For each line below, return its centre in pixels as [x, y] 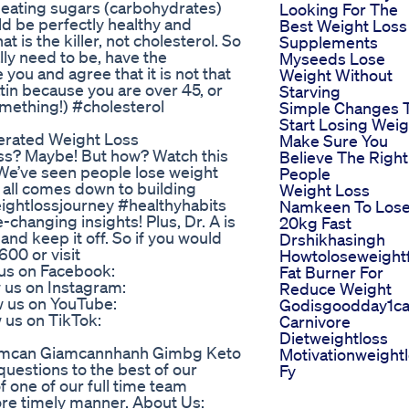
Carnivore [315, 322]
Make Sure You [334, 141]
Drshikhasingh [332, 240]
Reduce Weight [336, 289]
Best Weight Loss [343, 26]
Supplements [329, 42]
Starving [310, 92]
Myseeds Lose [332, 59]
